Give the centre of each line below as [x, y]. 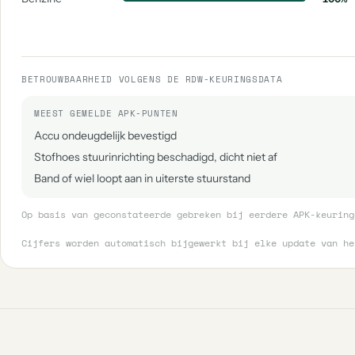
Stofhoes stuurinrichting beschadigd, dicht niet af [156, 157]
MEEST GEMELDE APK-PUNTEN [106, 113]
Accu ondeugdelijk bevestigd [105, 136]
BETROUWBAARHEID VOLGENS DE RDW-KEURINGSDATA [152, 79]
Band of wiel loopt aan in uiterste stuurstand [142, 178]
